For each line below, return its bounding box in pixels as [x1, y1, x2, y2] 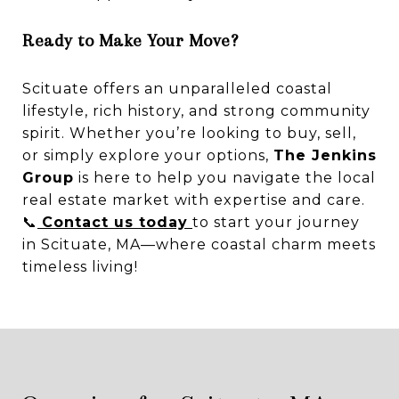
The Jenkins [273, 146, 377, 164]
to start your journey [192, 213, 360, 231]
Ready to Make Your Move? [22, 29, 238, 51]
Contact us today [42, 213, 188, 231]
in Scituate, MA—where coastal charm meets [22, 235, 376, 253]
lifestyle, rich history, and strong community [22, 102, 370, 119]
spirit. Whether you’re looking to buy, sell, [22, 124, 356, 142]
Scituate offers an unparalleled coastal [22, 79, 332, 97]
